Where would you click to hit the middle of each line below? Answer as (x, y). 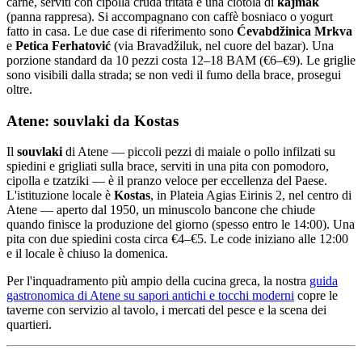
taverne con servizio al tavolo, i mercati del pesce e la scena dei (166, 310)
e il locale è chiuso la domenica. (87, 254)
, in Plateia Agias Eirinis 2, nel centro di (251, 196)
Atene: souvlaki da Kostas (93, 120)
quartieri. (29, 325)
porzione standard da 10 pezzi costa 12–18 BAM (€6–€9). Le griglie (181, 60)
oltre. (19, 89)
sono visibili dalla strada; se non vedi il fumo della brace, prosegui (174, 74)
